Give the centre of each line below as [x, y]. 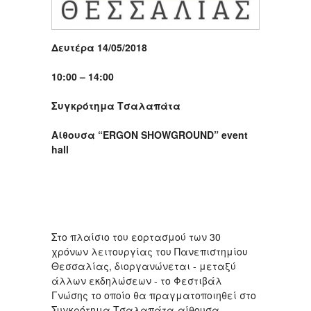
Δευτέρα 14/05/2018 [99, 47]
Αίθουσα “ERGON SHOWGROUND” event [150, 134]
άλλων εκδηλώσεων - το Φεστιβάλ [137, 280]
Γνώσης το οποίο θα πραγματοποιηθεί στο [154, 295]
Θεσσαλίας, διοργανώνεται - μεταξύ [144, 266]
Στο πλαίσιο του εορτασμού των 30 [136, 236]
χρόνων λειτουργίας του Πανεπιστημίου [150, 251]
